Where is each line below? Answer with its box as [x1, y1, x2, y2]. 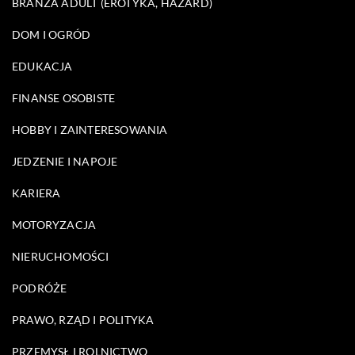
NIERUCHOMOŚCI [12, 249, 109, 263]
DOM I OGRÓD [12, 27, 91, 41]
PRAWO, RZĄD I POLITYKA [12, 312, 155, 326]
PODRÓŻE [12, 281, 67, 295]
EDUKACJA [12, 59, 73, 73]
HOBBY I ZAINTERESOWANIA [12, 122, 168, 136]
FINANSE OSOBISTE [12, 90, 116, 105]
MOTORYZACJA [12, 217, 97, 231]
